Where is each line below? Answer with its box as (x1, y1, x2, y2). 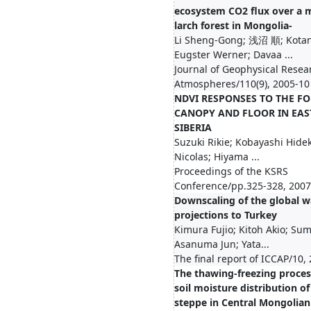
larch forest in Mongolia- (174, 19, 292, 32)
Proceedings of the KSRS (174, 165, 288, 178)
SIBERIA (174, 121, 212, 134)
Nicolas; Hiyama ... (174, 150, 260, 163)
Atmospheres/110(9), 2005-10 (174, 77, 310, 90)
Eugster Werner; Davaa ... (174, 48, 293, 61)
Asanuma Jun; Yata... (174, 237, 269, 251)
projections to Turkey (174, 208, 277, 221)
